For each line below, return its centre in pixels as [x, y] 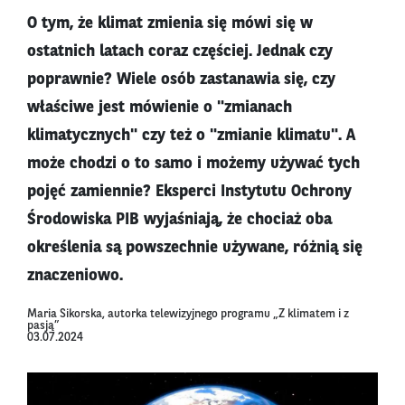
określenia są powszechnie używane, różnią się [195, 248]
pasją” [43, 326]
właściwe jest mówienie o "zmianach [160, 108]
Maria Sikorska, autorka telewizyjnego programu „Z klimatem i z [188, 315]
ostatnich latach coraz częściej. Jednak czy [180, 52]
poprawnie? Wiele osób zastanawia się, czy [181, 80]
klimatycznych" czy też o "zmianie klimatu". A [191, 136]
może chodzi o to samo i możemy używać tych [193, 164]
